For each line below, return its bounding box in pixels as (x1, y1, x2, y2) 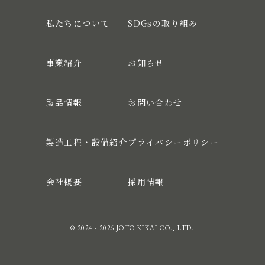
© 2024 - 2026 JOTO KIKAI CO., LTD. (70, 224, 195, 232)
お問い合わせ (128, 96, 183, 109)
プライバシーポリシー (128, 136, 219, 148)
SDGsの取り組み (128, 17, 198, 30)
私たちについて (46, 17, 110, 30)
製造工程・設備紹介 (46, 136, 128, 148)
